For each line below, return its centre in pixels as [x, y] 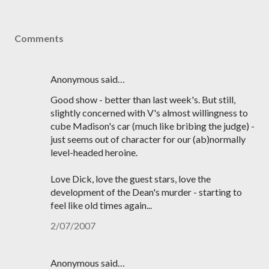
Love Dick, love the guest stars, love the [131, 179]
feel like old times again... [101, 205]
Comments [39, 38]
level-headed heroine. [94, 152]
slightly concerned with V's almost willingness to [149, 113]
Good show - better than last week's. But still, [143, 99]
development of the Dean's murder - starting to [146, 192]
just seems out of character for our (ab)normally [148, 139]
